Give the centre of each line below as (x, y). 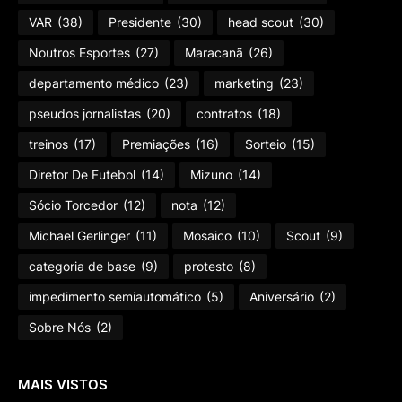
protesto (209, 267)
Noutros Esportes (79, 53)
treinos (48, 144)
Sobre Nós (60, 328)
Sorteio (266, 144)
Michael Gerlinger (79, 236)
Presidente (140, 22)
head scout (261, 22)
